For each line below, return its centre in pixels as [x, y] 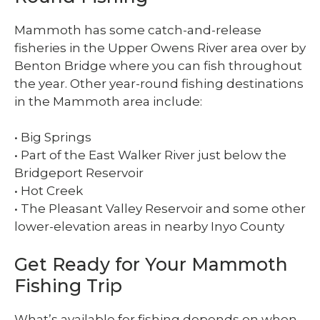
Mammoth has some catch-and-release [138, 30]
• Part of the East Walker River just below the [150, 155]
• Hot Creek [49, 190]
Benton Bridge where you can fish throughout [158, 65]
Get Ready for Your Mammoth [151, 265]
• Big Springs [53, 137]
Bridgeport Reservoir [79, 172]
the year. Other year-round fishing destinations [159, 83]
